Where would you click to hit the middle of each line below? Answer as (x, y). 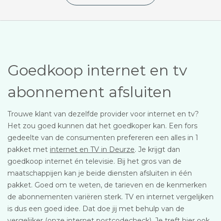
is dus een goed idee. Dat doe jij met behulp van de (96, 209)
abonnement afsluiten (90, 92)
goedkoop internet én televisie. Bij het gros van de (94, 161)
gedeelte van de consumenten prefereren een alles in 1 (103, 138)
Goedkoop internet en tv (97, 70)
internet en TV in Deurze (92, 149)
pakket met (29, 149)
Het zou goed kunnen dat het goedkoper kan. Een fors (102, 126)
